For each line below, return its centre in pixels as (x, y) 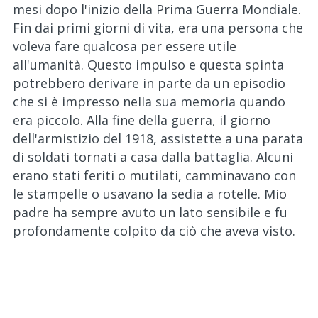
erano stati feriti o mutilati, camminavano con (154, 175)
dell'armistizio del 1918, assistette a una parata (158, 138)
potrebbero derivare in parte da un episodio (149, 83)
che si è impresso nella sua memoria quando (149, 102)
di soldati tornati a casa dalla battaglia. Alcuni (153, 157)
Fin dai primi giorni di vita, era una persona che (158, 28)
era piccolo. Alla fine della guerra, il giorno (142, 120)
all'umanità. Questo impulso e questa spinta (148, 65)
